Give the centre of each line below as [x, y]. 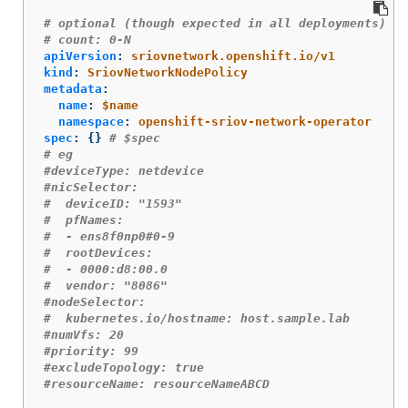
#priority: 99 [91, 352]
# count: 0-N [87, 40]
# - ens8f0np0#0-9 [109, 237]
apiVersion [80, 56]
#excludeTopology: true [124, 368]
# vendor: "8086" [106, 286]
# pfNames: [84, 220]
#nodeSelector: [95, 302]
